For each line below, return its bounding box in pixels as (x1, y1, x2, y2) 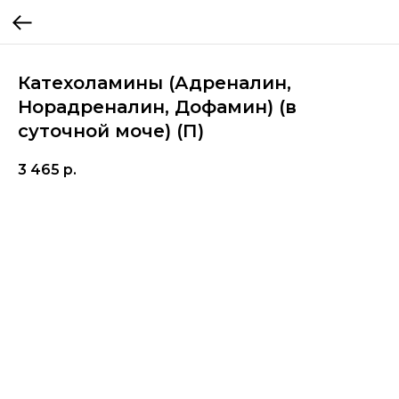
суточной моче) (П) (18, 120, 204, 142)
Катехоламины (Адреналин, (18, 72, 291, 94)
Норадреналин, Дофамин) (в (18, 96, 297, 118)
